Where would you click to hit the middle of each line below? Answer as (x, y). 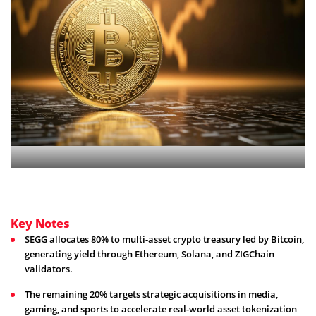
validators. (49, 268)
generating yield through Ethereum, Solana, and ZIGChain (150, 254)
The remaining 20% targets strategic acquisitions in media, (151, 294)
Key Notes (40, 223)
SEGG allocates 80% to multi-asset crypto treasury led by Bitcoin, (164, 239)
